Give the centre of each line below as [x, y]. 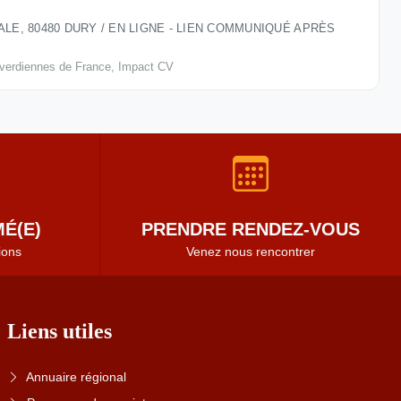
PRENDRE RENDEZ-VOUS [251, 230]
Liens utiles [60, 332]
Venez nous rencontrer [251, 252]
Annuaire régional [76, 377]
